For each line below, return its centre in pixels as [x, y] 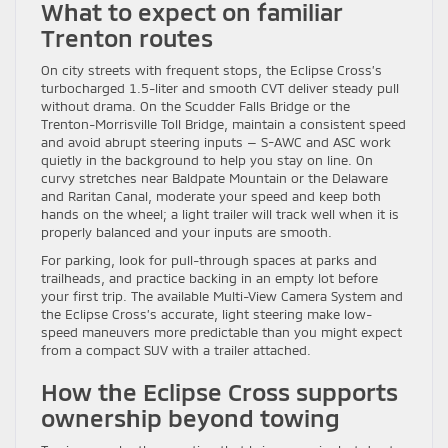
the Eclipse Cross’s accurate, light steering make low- [206, 313]
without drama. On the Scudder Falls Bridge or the [195, 105]
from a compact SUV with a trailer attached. [176, 349]
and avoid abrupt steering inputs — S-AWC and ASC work [216, 141]
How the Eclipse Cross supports [219, 391]
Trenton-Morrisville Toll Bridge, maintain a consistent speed [223, 123]
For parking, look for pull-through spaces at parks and [209, 259]
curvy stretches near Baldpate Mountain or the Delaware [214, 177]
